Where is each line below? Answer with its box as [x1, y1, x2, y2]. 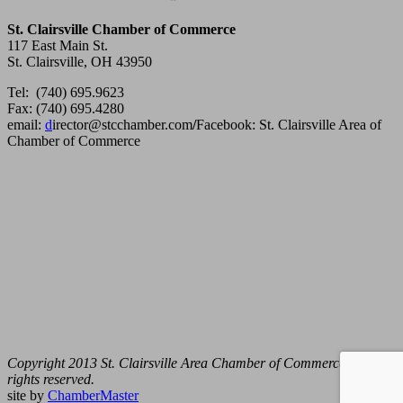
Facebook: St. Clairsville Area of [196, 116, 381, 132]
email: [7, 116, 45, 132]
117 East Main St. [7, 37, 108, 53]
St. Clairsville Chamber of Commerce [7, 21, 236, 37]
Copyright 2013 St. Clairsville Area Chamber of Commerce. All [7, 354, 372, 371]
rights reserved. [7, 371, 94, 387]
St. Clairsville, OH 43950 [7, 53, 152, 69]
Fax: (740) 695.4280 [7, 100, 124, 116]
